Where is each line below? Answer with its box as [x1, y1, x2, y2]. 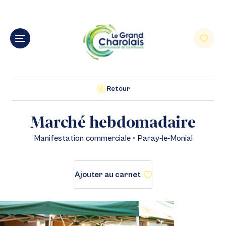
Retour [106, 84, 130, 93]
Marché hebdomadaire [30, 111, 196, 132]
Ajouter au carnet [74, 170, 141, 179]
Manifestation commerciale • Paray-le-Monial [33, 134, 193, 143]
